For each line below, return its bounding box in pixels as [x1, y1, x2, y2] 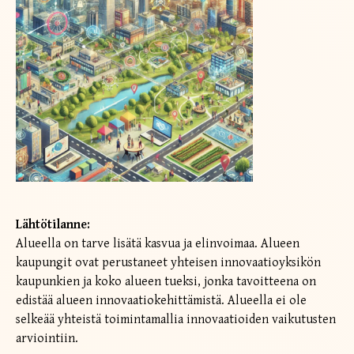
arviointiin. [16, 330, 78, 346]
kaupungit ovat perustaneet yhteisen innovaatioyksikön [16, 254, 321, 270]
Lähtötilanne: [16, 217, 90, 232]
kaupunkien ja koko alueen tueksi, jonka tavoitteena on [16, 273, 316, 289]
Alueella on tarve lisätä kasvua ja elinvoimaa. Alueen [16, 235, 299, 251]
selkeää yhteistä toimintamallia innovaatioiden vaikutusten [16, 311, 336, 327]
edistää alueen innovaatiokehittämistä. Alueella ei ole [16, 292, 307, 308]
